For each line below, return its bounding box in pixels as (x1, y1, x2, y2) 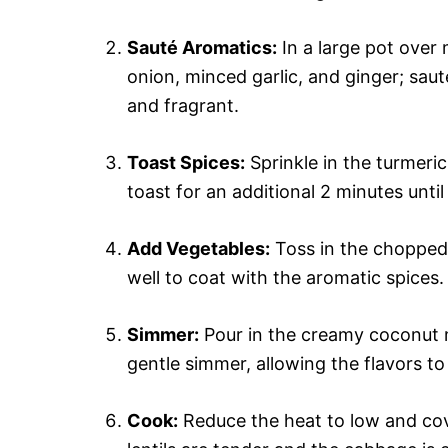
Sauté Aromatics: (127, 37, 277, 58)
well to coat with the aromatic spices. (127, 267, 444, 288)
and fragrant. (127, 95, 239, 116)
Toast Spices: (127, 152, 245, 173)
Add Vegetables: (127, 238, 270, 259)
